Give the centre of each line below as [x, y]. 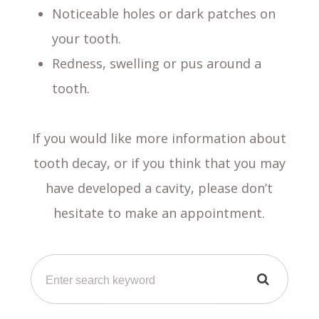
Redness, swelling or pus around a [156, 64]
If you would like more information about [159, 138]
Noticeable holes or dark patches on [163, 14]
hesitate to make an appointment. [159, 213]
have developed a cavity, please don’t [159, 188]
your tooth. [86, 39]
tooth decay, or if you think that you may [159, 163]
